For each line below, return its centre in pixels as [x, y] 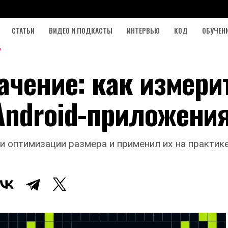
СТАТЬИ [23, 30]
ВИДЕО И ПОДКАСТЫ [81, 30]
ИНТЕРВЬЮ [143, 30]
